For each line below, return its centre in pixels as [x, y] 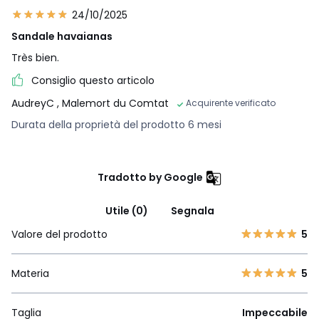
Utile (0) [126, 211]
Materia [30, 274]
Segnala [192, 211]
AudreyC [34, 104]
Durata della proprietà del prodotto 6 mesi [116, 125]
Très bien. [35, 58]
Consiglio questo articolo [93, 80]
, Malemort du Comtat [113, 104]
